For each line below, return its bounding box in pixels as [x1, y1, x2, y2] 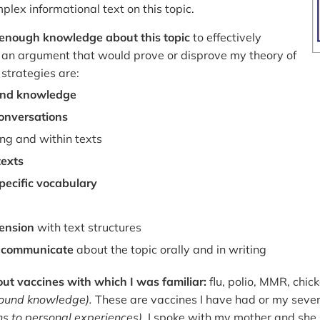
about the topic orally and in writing [74, 241, 266, 256]
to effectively [190, 29, 261, 44]
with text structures [34, 219, 141, 234]
